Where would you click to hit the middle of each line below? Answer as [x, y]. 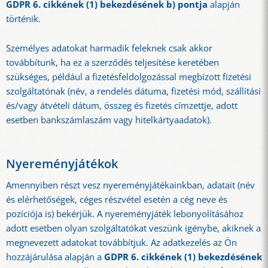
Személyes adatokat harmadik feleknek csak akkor [109, 48]
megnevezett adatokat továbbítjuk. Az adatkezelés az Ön [121, 242]
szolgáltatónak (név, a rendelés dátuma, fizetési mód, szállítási [133, 91]
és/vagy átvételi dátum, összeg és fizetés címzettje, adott [122, 105]
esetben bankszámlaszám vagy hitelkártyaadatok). [109, 120]
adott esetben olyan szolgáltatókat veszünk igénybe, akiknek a [133, 228]
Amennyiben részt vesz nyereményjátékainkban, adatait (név [130, 185]
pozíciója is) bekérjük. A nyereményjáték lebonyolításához [125, 214]
